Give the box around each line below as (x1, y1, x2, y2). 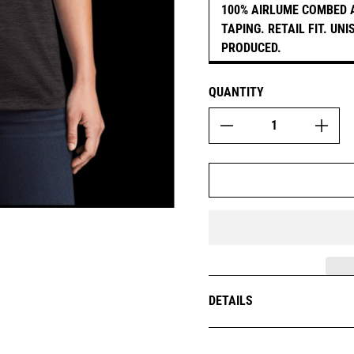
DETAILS (209, 293, 253, 309)
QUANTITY (209, 85, 264, 100)
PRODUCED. (221, 40, 281, 55)
